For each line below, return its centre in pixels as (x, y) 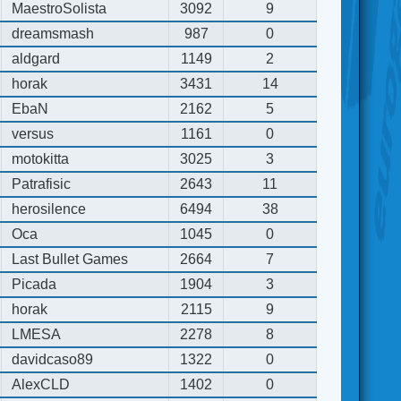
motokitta (41, 158)
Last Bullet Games (70, 259)
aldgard (36, 58)
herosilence (49, 209)
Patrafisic (42, 183)
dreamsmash (53, 33)
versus (33, 133)
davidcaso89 (53, 359)
